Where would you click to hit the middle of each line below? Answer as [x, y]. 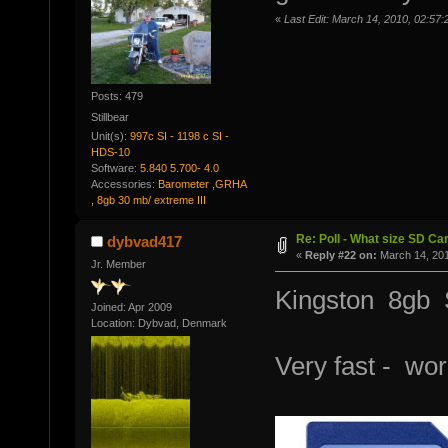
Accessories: [124, 184]
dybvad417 [145, 242]
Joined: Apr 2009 [131, 306]
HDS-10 [110, 152]
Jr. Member [118, 264]
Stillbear [109, 117]
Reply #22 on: [340, 255]
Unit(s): [110, 136]
